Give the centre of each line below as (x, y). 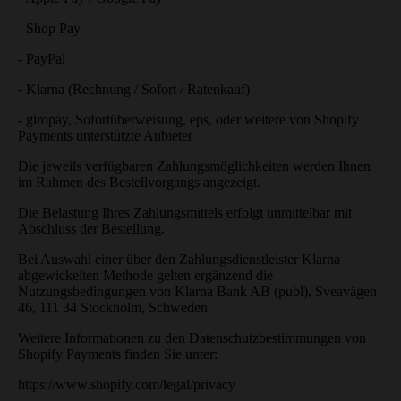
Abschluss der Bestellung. (91, 228)
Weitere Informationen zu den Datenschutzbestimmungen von (192, 337)
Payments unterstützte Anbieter (105, 135)
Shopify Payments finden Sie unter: (118, 354)
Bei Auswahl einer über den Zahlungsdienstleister (160, 259)
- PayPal (42, 58)
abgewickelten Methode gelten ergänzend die (145, 275)
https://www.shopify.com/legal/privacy (127, 384)
